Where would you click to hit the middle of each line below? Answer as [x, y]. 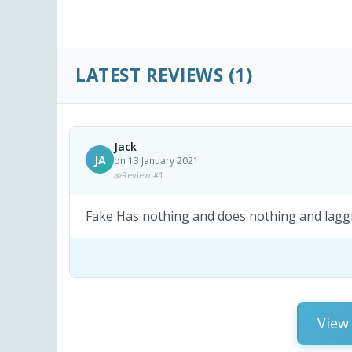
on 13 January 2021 [156, 160]
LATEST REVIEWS [149, 75]
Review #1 [143, 174]
